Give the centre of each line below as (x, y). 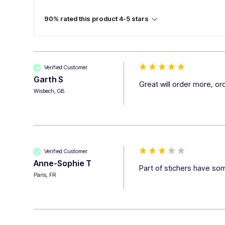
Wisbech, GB (49, 91)
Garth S (49, 79)
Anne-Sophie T (63, 163)
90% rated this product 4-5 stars (97, 18)
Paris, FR (45, 175)
